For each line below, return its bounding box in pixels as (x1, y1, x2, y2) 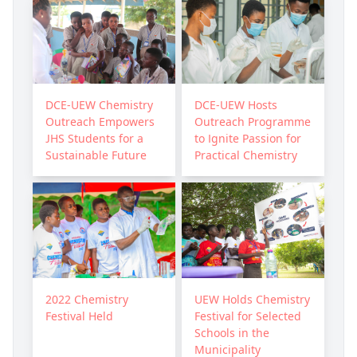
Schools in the (194, 324, 269, 340)
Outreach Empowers (45, 114, 155, 130)
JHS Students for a (45, 131, 143, 147)
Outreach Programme (194, 114, 311, 130)
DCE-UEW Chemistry (45, 97, 153, 113)
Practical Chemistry (194, 147, 297, 163)
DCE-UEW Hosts (194, 97, 277, 113)
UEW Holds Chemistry (194, 291, 310, 307)
